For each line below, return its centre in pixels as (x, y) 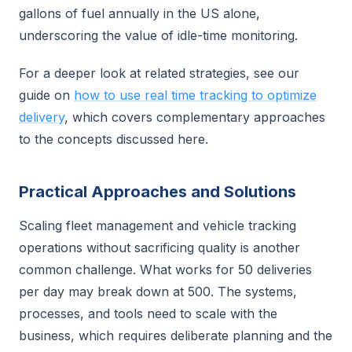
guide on (46, 95)
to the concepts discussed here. (114, 139)
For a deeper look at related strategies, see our (159, 73)
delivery (42, 117)
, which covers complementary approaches (195, 117)
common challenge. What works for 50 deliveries (165, 269)
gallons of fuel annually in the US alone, (139, 13)
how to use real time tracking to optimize (195, 95)
